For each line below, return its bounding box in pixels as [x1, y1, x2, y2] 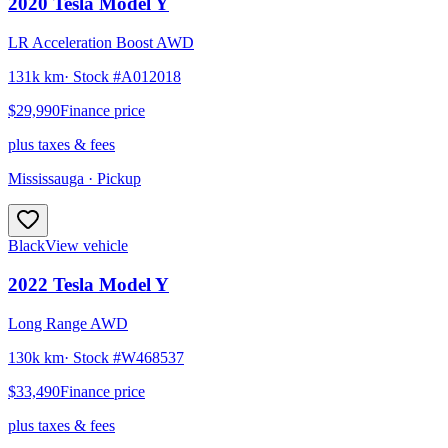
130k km [8, 348, 64, 366]
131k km [8, 68, 64, 86]
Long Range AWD [8, 314, 128, 332]
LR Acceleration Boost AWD [8, 34, 194, 52]
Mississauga [8, 170, 84, 188]
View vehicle [45, 237, 128, 255]
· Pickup [84, 170, 141, 188]
